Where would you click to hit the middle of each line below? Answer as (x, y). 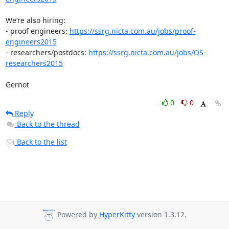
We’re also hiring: (35, 20)
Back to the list (41, 142)
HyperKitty (117, 215)
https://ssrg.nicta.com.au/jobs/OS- (147, 52)
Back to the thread (48, 124)
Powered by (77, 215)
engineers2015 (31, 42)
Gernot (17, 85)
